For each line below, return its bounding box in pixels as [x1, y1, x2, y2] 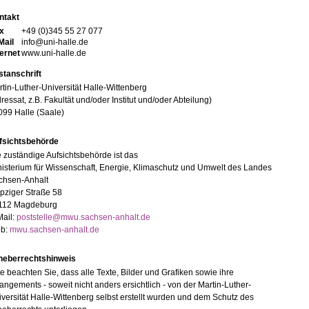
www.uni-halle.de [21, 48, 86, 59]
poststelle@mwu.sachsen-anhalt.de [16, 212, 150, 223]
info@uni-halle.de [21, 37, 88, 48]
